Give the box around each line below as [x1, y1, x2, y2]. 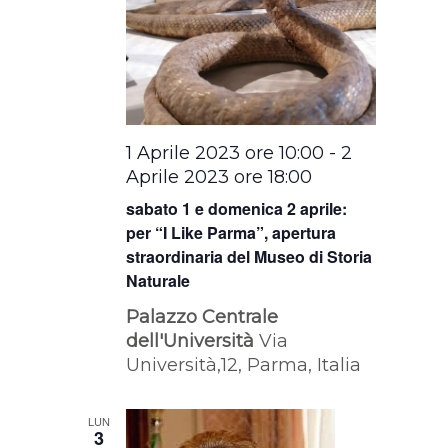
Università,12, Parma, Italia [126, 354, 362, 377]
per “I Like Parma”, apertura [126, 221, 337, 245]
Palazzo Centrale [126, 306, 279, 329]
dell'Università [126, 330, 260, 353]
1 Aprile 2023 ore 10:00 [126, 142, 325, 165]
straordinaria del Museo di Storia [126, 245, 373, 269]
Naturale [126, 269, 191, 293]
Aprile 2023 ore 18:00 [126, 166, 313, 189]
